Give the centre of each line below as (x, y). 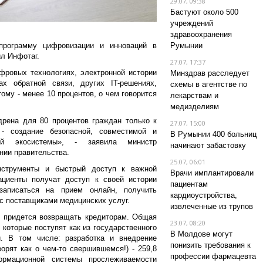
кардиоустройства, (203, 195)
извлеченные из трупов (211, 206)
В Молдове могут (201, 234)
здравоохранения (201, 34)
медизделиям (194, 107)
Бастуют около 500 (204, 12)
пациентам (189, 184)
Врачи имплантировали (212, 173)
